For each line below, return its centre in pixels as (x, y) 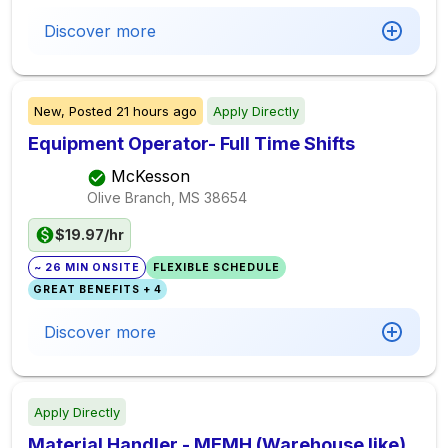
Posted (90, 111)
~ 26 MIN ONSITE (87, 267)
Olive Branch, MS (143, 197)
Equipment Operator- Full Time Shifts (191, 143)
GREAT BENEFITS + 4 (98, 289)
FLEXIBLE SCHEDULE (216, 267)
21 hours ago (156, 111)
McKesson (150, 176)
